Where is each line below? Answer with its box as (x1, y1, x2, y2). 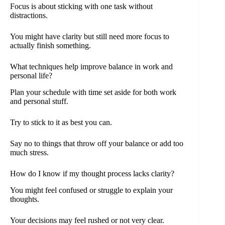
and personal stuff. (10, 97, 68, 106)
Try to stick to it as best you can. (10, 118, 112, 127)
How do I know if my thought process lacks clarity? (10, 169, 174, 178)
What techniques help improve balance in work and (10, 62, 173, 71)
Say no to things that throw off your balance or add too (10, 139, 183, 148)
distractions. (10, 11, 48, 20)
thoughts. (10, 195, 39, 204)
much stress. (10, 148, 49, 157)
